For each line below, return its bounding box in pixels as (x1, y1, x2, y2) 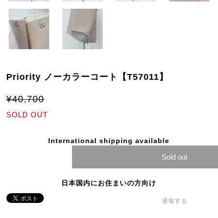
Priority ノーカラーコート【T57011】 (6, 72, 169, 82)
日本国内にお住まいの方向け (61, 179, 157, 187)
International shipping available (48, 137, 170, 145)
